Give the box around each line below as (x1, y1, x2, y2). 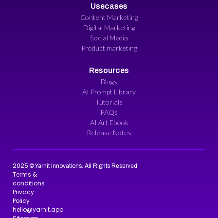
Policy (13, 196, 30, 205)
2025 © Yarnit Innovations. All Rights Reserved (13, 162, 137, 169)
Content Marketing (80, 13, 138, 21)
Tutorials (95, 97, 123, 106)
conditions (13, 179, 45, 187)
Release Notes (87, 128, 131, 137)
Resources (89, 66, 129, 74)
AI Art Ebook (90, 118, 128, 127)
